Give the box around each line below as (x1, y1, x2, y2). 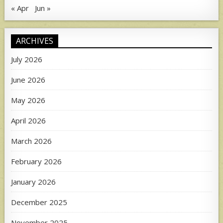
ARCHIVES (16, 35, 54, 47)
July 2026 (11, 54, 43, 65)
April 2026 (11, 115, 46, 126)
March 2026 (11, 136, 52, 146)
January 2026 (11, 177, 56, 187)
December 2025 (11, 197, 68, 208)
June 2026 (11, 75, 46, 85)
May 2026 (11, 95, 46, 106)
